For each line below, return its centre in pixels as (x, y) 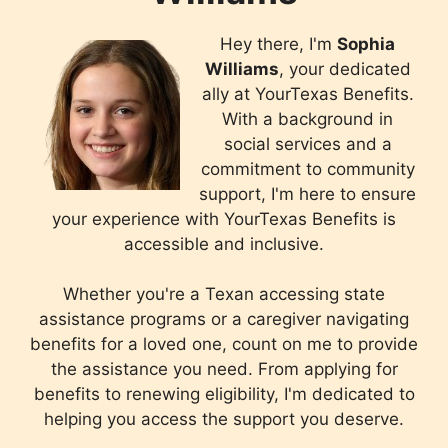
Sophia (366, 43)
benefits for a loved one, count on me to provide (224, 344)
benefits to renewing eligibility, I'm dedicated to (224, 394)
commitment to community (307, 168)
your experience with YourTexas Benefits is (224, 218)
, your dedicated (344, 68)
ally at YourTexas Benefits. (307, 93)
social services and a (307, 143)
